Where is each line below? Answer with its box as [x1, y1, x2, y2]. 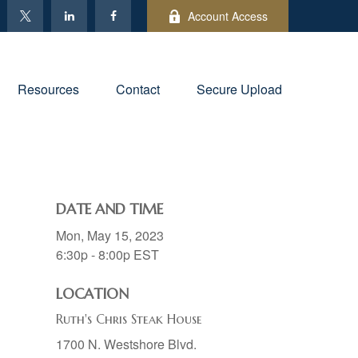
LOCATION [56, 284, 129, 303]
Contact [116, 79, 160, 98]
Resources [18, 79, 79, 98]
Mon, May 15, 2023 [56, 226, 164, 245]
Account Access [188, 8, 268, 24]
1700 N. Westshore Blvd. [56, 335, 197, 353]
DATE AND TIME [56, 200, 163, 218]
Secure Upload [197, 79, 282, 98]
